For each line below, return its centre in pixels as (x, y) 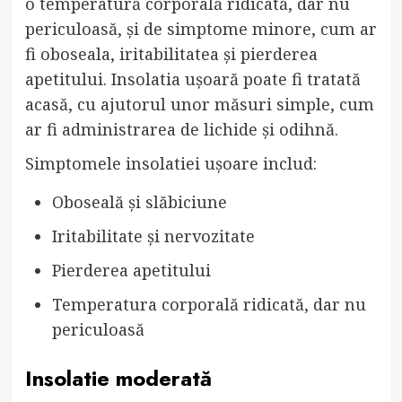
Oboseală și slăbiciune (139, 201)
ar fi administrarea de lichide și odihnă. (181, 129)
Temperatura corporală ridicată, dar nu (209, 304)
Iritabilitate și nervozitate (153, 236)
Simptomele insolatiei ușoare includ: (170, 163)
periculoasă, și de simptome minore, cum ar (201, 28)
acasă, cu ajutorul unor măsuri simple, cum (199, 104)
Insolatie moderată (118, 378)
